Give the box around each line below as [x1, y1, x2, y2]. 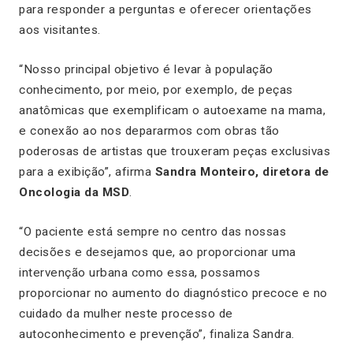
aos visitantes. [19, 22, 101, 37]
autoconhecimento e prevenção [19, 326, 199, 341]
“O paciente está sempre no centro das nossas [19, 224, 286, 239]
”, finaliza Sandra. [199, 326, 295, 341]
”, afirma [104, 164, 151, 179]
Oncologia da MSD [19, 184, 129, 199]
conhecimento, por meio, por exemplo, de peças [19, 82, 293, 97]
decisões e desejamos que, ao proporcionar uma [19, 244, 296, 259]
